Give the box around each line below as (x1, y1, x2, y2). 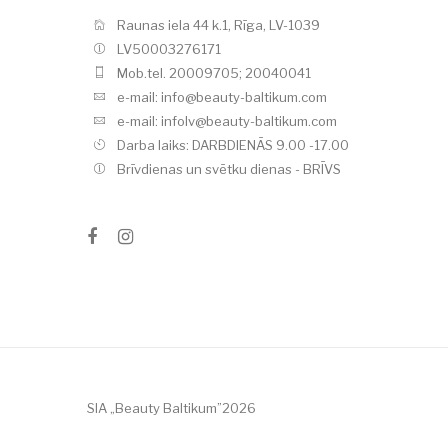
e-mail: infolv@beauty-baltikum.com (117, 113, 337, 129)
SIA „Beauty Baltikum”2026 (87, 400, 256, 416)
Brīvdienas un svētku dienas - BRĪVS (117, 161, 341, 177)
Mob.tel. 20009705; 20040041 (117, 65, 311, 81)
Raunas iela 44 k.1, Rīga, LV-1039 (117, 17, 320, 33)
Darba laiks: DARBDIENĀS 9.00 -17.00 (117, 137, 349, 153)
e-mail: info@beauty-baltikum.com (117, 89, 327, 105)
